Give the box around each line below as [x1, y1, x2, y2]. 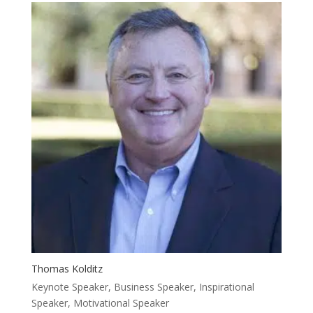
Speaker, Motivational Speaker [31, 296, 169, 310]
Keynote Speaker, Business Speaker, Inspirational [31, 279, 254, 293]
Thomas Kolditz [31, 261, 103, 275]
